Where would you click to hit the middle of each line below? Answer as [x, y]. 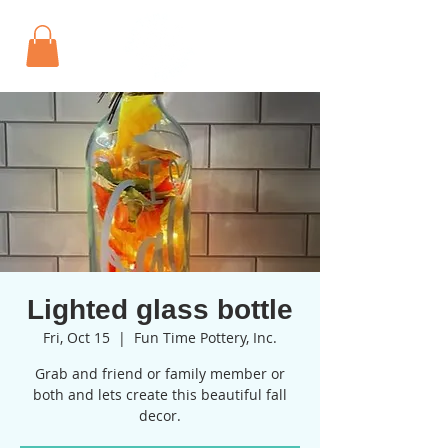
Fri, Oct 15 [76, 337]
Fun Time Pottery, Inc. [205, 337]
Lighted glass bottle [160, 309]
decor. [160, 415]
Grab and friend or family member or [160, 373]
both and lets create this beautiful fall [160, 394]
